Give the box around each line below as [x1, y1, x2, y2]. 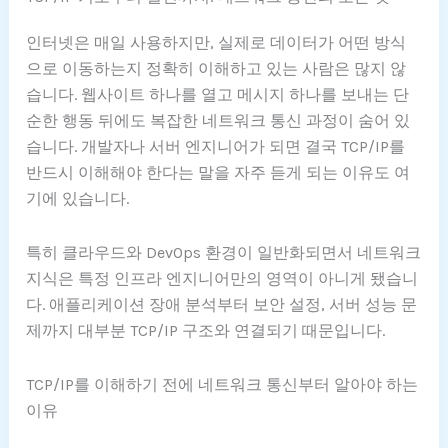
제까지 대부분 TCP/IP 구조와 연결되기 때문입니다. [26, 320, 386, 340]
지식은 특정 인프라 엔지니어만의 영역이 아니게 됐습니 [26, 268, 419, 288]
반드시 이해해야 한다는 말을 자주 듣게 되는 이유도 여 [26, 162, 411, 182]
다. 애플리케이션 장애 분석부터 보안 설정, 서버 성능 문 [26, 294, 418, 314]
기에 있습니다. [26, 188, 130, 208]
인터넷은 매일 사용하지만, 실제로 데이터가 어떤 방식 [26, 32, 407, 52]
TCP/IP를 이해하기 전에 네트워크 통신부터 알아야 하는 [26, 374, 419, 394]
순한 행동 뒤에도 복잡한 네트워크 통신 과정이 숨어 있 [26, 110, 411, 130]
